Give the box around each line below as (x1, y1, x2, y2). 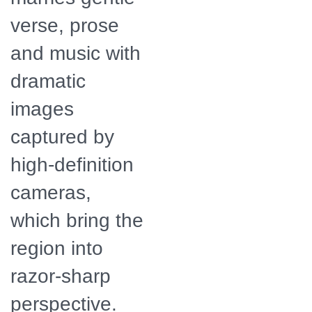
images (10, 97, 74, 120)
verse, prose (10, 14, 119, 36)
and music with (10, 42, 141, 64)
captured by (10, 125, 114, 148)
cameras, (10, 181, 91, 203)
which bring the (10, 209, 143, 231)
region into (10, 237, 103, 259)
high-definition (10, 153, 134, 175)
